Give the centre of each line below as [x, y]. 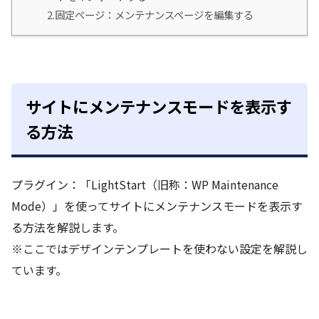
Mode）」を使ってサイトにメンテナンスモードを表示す [157, 205]
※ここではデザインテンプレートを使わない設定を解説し [159, 248]
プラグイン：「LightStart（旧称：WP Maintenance [145, 184]
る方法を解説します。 [68, 227]
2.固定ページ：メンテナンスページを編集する [150, 15]
